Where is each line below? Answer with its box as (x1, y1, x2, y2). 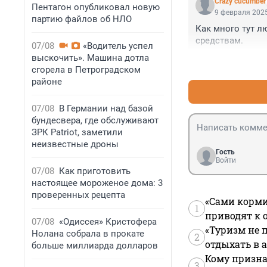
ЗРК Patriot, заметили (32, 127, 123, 138)
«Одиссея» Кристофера (59, 216, 157, 227)
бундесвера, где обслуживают (32, 115, 159, 126)
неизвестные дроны (32, 139, 119, 150)
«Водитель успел (83, 41, 153, 51)
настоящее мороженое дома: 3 (32, 178, 163, 188)
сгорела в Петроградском (32, 64, 141, 75)
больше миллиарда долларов (32, 240, 158, 251)
